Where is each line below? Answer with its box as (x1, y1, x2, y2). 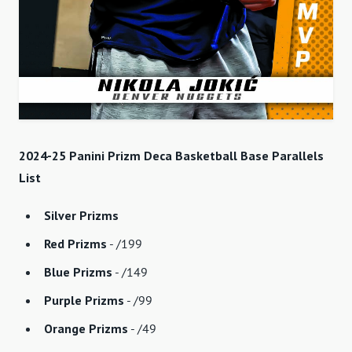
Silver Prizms (44, 207, 119, 224)
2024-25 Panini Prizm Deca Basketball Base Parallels (19, 148, 324, 164)
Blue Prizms (44, 264, 112, 280)
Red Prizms (44, 236, 107, 252)
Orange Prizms (44, 321, 128, 337)
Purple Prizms (44, 292, 124, 309)
